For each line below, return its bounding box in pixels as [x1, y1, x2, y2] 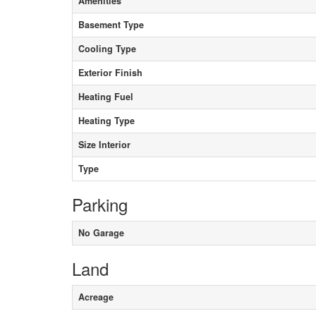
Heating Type [78, 114, 135, 127]
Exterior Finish [78, 66, 142, 79]
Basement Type [78, 18, 144, 31]
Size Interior [78, 138, 130, 151]
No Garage [78, 226, 124, 239]
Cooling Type [78, 42, 136, 55]
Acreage [78, 290, 114, 303]
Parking [72, 191, 128, 217]
